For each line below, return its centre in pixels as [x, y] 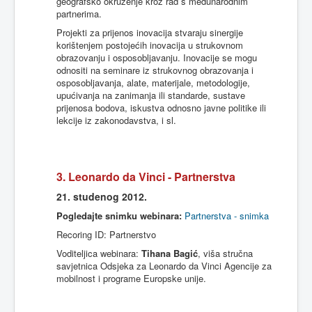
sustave [229, 95]
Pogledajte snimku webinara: [119, 216]
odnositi [72, 70]
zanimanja [135, 95]
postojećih [126, 45]
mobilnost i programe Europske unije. [131, 278]
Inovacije [201, 57]
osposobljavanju [145, 57]
